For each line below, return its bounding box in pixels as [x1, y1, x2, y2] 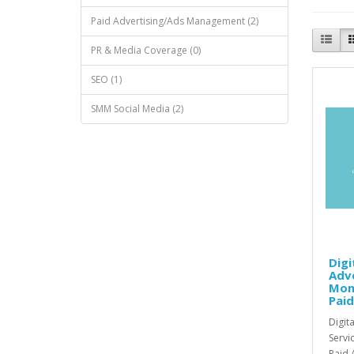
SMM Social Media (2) [91, 102, 183, 115]
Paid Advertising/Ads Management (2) [91, 14, 258, 28]
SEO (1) [91, 73, 122, 86]
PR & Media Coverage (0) [91, 43, 201, 57]
